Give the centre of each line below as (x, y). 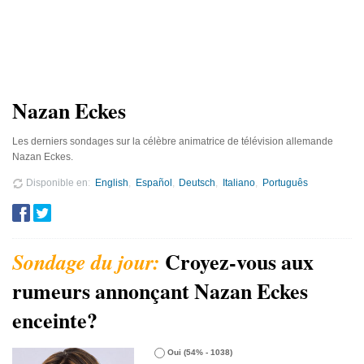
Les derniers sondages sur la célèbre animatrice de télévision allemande (173, 141)
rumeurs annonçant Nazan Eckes (160, 290)
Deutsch (197, 182)
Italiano (239, 182)
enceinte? (55, 320)
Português (286, 182)
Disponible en (56, 182)
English (111, 182)
